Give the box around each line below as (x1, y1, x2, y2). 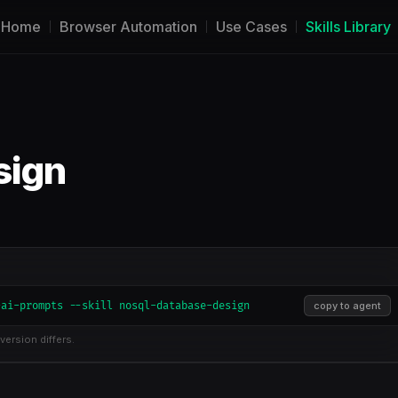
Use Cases (216, 18, 287, 36)
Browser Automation (60, 18, 197, 36)
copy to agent (314, 299, 381, 312)
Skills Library (306, 18, 391, 36)
